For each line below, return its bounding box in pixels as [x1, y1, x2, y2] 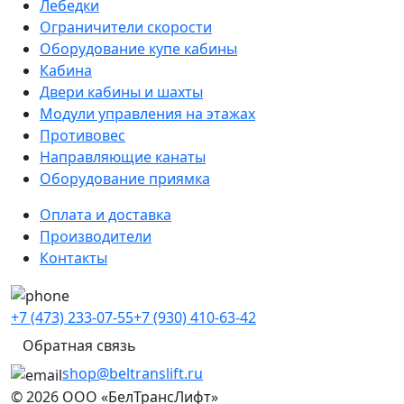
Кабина [40, 60, 92, 81]
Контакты [40, 248, 107, 269]
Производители [40, 226, 151, 247]
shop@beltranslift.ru [62, 363, 203, 384]
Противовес [40, 125, 125, 146]
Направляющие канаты [40, 147, 206, 168]
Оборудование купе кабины [40, 39, 237, 60]
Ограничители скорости [40, 17, 212, 38]
